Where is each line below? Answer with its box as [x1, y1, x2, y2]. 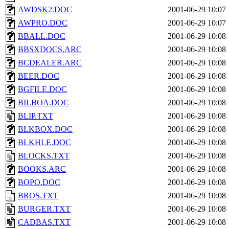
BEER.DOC [18, 72, 59, 80]
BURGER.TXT [18, 204, 71, 213]
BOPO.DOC [18, 178, 60, 187]
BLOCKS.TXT [18, 151, 70, 160]
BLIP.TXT [18, 111, 53, 120]
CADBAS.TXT [18, 218, 71, 226]
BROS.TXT [18, 191, 58, 200]
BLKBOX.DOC [18, 125, 73, 133]
